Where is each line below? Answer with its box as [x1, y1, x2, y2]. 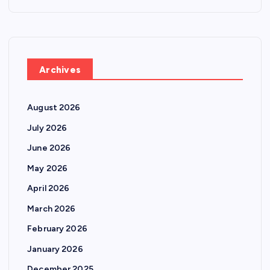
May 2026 [27, 163, 68, 174]
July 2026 [27, 122, 67, 133]
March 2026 [27, 203, 76, 214]
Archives [39, 64, 81, 76]
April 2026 [27, 183, 70, 194]
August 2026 [27, 102, 81, 113]
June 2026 [27, 143, 71, 154]
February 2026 [27, 224, 87, 234]
